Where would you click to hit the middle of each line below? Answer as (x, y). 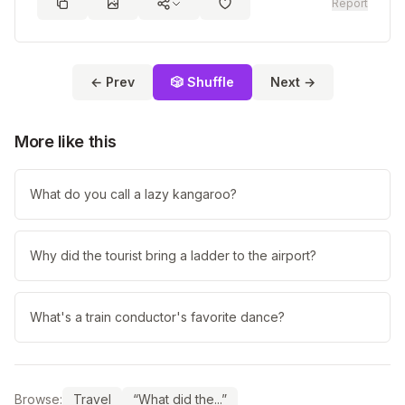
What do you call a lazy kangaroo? (133, 194)
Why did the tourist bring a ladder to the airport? (173, 255)
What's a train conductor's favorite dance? (157, 317)
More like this (66, 141)
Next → (292, 82)
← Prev (112, 82)
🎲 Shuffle (202, 82)
